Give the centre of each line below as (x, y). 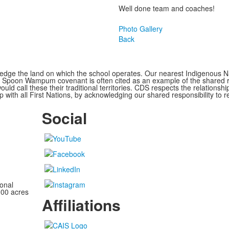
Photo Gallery (140, 29)
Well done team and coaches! (167, 8)
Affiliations (81, 205)
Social (64, 118)
